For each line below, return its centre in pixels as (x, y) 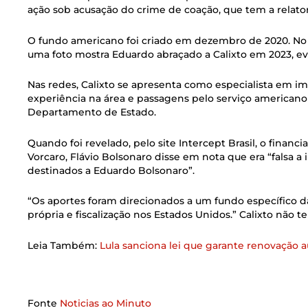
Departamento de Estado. (92, 112)
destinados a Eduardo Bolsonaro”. (111, 170)
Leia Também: (64, 245)
